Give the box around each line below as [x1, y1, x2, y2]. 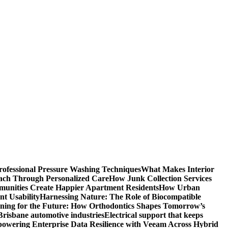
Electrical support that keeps [104, 211, 203, 219]
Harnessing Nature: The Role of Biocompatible [40, 192, 201, 201]
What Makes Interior [141, 165, 214, 174]
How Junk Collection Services [109, 174, 212, 183]
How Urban [159, 183, 200, 192]
